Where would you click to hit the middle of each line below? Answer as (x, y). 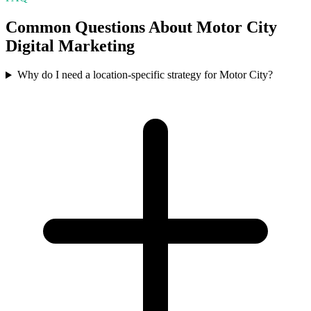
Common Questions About (101, 27)
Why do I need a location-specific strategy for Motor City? (145, 75)
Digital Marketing (70, 45)
